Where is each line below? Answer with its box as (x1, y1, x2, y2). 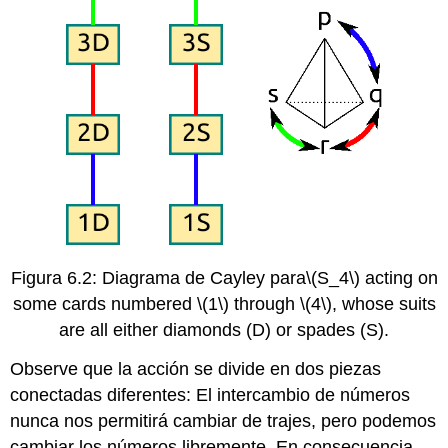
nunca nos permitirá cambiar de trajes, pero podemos (10, 410, 437, 431)
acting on (359, 267, 438, 288)
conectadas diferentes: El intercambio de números (10, 384, 411, 405)
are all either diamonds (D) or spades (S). (59, 319, 389, 340)
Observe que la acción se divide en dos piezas (10, 358, 382, 379)
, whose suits (331, 293, 436, 314)
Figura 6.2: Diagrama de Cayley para (10, 267, 306, 288)
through (228, 293, 300, 314)
